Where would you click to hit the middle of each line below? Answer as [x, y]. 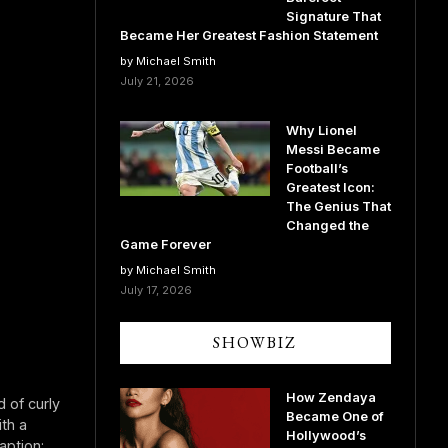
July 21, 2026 [156, 81]
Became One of [334, 416]
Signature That [333, 16]
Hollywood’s [325, 435]
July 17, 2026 [155, 290]
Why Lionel [321, 130]
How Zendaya [330, 397]
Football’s [316, 168]
